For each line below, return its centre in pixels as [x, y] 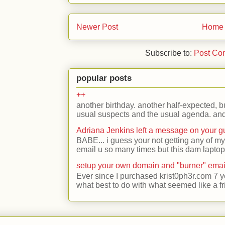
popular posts [104, 78]
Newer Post [97, 27]
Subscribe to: [170, 53]
